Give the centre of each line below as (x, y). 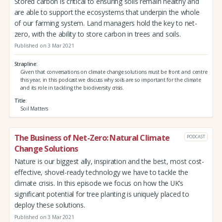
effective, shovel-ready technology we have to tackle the (101, 172)
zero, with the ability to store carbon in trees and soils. (97, 34)
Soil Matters (34, 108)
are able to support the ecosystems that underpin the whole (107, 12)
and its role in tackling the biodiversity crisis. (72, 87)
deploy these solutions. (50, 205)
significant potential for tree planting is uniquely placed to (102, 194)
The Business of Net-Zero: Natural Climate (92, 138)
